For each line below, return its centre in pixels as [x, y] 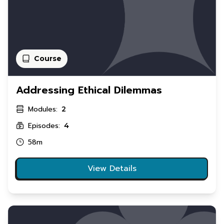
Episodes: [44, 125]
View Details [112, 168]
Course [48, 58]
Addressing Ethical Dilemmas [89, 90]
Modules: [43, 109]
